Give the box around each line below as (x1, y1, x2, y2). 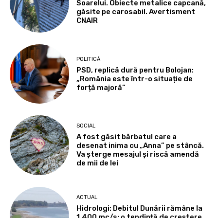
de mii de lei (76, 159, 119, 168)
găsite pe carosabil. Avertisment (76, 7, 196, 17)
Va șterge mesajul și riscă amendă (76, 150, 200, 159)
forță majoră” (76, 83, 126, 92)
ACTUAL (76, 194, 98, 200)
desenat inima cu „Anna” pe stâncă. (76, 141, 204, 150)
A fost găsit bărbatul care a (76, 132, 177, 142)
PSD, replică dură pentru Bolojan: (76, 65, 194, 74)
